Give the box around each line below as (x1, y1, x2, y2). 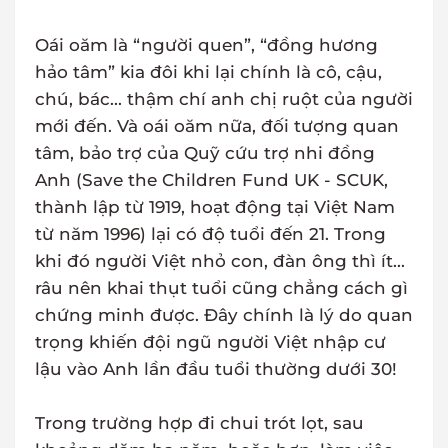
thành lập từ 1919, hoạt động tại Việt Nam (35, 197, 395, 218)
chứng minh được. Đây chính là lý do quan (35, 305, 413, 326)
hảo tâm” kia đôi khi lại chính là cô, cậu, (35, 62, 382, 83)
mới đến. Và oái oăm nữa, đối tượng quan (35, 116, 399, 137)
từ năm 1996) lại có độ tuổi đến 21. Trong (35, 224, 386, 245)
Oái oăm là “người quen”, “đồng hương (35, 35, 378, 56)
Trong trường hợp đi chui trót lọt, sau (35, 413, 364, 434)
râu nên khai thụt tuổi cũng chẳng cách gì (35, 278, 408, 299)
